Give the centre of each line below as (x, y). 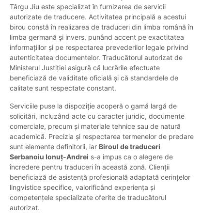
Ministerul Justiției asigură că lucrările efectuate (85, 68)
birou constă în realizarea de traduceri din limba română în (101, 27)
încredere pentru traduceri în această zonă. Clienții (90, 167)
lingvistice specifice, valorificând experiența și (82, 187)
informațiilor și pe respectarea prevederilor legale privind (99, 47)
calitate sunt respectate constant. (63, 88)
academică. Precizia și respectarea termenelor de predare (102, 137)
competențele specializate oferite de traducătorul (88, 198)
